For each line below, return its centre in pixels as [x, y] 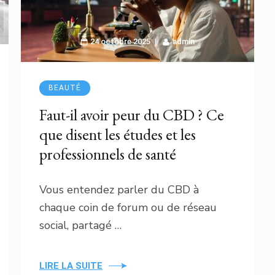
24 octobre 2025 [120, 41]
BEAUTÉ [65, 87]
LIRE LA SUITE [71, 265]
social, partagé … [80, 225]
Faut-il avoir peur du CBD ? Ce [132, 114]
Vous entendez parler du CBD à [119, 189]
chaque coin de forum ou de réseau [128, 207]
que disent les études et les [118, 134]
